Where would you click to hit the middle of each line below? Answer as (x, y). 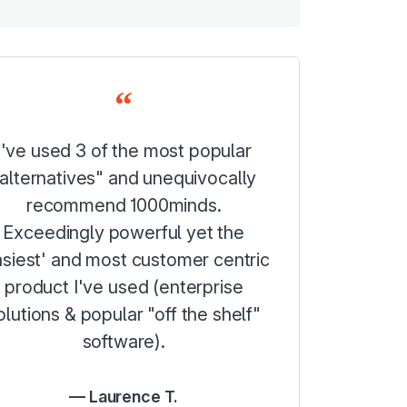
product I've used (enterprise (124, 287)
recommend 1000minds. (124, 205)
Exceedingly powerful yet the (124, 233)
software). (124, 342)
